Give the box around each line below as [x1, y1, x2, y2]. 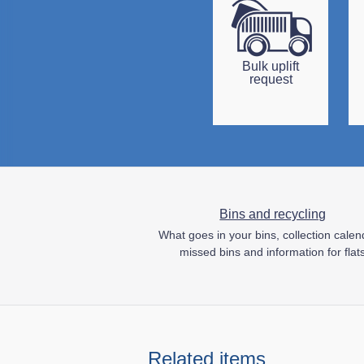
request [249, 71, 292, 86]
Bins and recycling [219, 207, 327, 221]
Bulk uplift [242, 58, 299, 73]
